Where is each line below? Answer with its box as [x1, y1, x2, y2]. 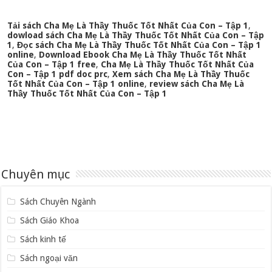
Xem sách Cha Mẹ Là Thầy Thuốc [112, 69, 250, 80]
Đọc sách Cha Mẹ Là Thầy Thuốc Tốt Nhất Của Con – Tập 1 [17, 40, 262, 50]
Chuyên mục [1, 167, 70, 182]
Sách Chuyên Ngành [19, 197, 96, 207]
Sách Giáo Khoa [19, 216, 79, 226]
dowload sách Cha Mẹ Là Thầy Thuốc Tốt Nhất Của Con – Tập [7, 30, 265, 41]
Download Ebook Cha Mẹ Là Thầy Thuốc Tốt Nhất [39, 50, 247, 60]
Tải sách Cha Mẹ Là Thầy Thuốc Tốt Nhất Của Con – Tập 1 [7, 21, 249, 31]
